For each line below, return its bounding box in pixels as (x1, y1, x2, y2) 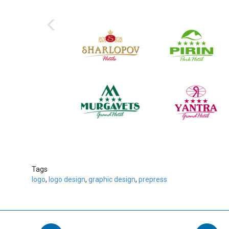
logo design (49, 175, 85, 184)
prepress (139, 175, 167, 184)
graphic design (88, 175, 135, 184)
